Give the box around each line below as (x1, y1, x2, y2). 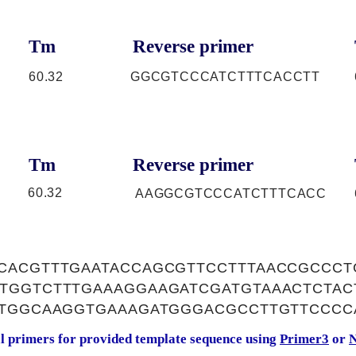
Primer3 (280, 331, 329, 346)
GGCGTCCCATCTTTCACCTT (130, 70, 320, 83)
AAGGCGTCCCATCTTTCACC (135, 187, 327, 200)
